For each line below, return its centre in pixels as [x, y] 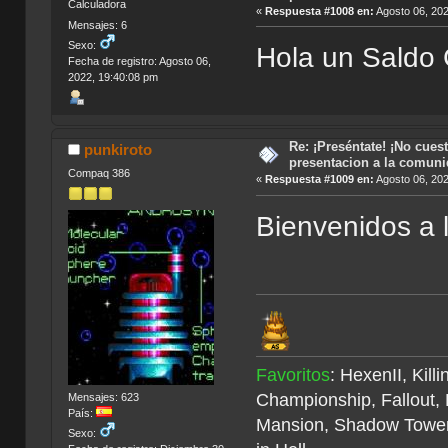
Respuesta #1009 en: [320, 179]
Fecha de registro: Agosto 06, [139, 61]
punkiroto [118, 150]
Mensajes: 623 [103, 397]
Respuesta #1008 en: [320, 10]
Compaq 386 [98, 172]
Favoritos [293, 374]
